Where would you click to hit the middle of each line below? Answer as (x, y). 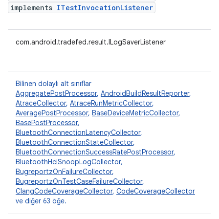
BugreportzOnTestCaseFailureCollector (79, 181)
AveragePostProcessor (52, 113)
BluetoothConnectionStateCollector (74, 142)
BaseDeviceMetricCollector (135, 113)
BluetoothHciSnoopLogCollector (68, 162)
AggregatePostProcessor (56, 93)
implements (33, 8)
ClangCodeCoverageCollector (64, 191)
